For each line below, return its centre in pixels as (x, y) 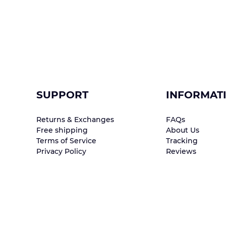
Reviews (181, 152)
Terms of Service (66, 141)
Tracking (182, 141)
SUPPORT (62, 95)
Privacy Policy (61, 152)
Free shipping (62, 130)
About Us (182, 130)
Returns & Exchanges (75, 120)
